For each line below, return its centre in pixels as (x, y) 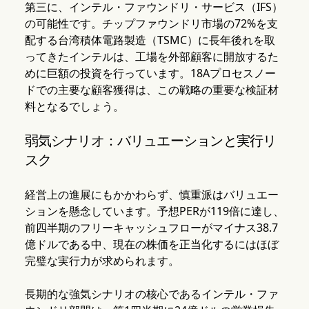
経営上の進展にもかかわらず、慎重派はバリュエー (151, 195)
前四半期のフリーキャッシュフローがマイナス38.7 (151, 228)
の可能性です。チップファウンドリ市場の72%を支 (151, 24)
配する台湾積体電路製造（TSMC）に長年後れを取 (150, 40)
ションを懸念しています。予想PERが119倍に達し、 (154, 211)
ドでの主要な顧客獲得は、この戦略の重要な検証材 (151, 90)
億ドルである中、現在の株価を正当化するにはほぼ (151, 245)
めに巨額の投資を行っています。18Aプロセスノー (150, 73)
